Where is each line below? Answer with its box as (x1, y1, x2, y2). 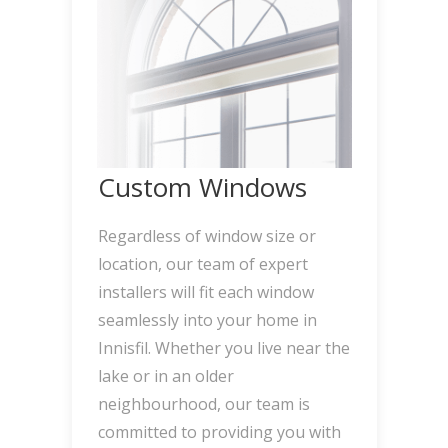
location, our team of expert (97, 253, 308, 276)
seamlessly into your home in (97, 309, 317, 332)
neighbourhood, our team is (97, 393, 310, 416)
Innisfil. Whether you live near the (97, 337, 350, 360)
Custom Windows (97, 169, 307, 206)
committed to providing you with (97, 421, 341, 444)
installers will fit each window (97, 281, 314, 304)
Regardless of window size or (97, 225, 316, 248)
